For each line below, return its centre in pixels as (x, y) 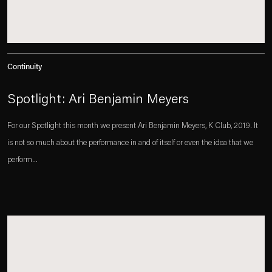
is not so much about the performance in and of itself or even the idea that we (130, 143)
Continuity (25, 67)
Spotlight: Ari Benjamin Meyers (98, 100)
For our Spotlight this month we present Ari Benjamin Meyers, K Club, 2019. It (133, 126)
